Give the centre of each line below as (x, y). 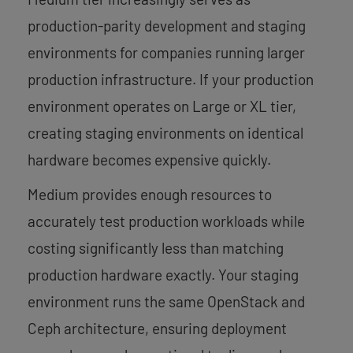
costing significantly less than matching (156, 247)
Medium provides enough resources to (150, 194)
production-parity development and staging (167, 25)
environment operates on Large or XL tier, (162, 106)
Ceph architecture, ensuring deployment (157, 328)
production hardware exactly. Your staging (163, 274)
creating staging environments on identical (165, 132)
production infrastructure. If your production (171, 79)
